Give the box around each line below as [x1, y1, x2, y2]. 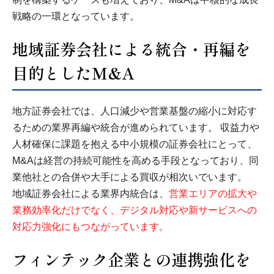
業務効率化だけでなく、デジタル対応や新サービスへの [12, 204, 257, 215]
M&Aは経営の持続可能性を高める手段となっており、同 [12, 155, 259, 166]
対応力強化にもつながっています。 [12, 221, 169, 232]
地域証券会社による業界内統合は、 [12, 188, 169, 199]
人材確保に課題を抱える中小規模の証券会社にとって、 [12, 138, 257, 149]
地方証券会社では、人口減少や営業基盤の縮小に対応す [12, 105, 257, 116]
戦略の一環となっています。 [12, 10, 139, 21]
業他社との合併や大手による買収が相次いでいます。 [12, 171, 247, 182]
